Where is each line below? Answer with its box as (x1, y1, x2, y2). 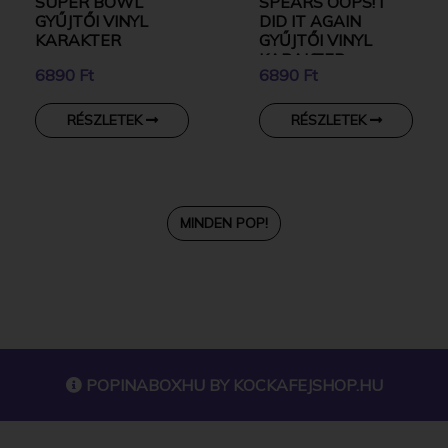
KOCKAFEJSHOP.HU (232, 374, 383, 395)
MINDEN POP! (180, 213, 268, 232)
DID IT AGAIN (259, 10, 361, 31)
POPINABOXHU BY (81, 374, 233, 395)
